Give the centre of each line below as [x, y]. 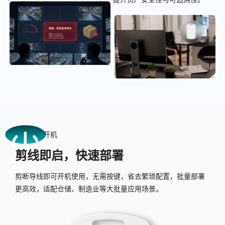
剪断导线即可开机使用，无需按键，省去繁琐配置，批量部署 [110, 176]
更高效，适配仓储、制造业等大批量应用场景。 [89, 189]
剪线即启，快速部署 [69, 155]
